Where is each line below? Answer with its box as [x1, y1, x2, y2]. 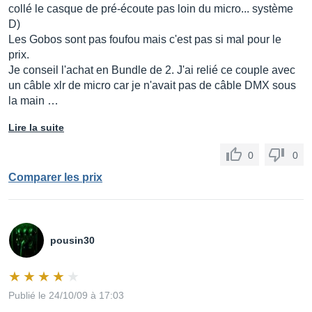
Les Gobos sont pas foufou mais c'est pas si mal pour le [8, 33, 281, 45]
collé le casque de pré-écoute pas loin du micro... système [8, 3, 293, 15]
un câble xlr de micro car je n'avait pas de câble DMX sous [8, 79, 296, 91]
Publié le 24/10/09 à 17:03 [8, 290, 124, 301]
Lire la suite [8, 122, 64, 133]
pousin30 [50, 235, 95, 246]
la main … [8, 95, 58, 107]
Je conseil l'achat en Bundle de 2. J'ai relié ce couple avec [8, 64, 295, 76]
